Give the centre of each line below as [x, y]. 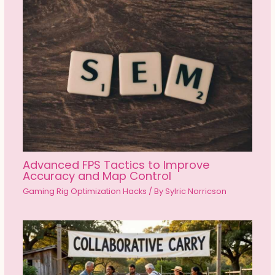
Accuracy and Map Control [97, 176]
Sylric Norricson [196, 191]
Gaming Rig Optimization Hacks [84, 191]
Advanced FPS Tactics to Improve [116, 165]
